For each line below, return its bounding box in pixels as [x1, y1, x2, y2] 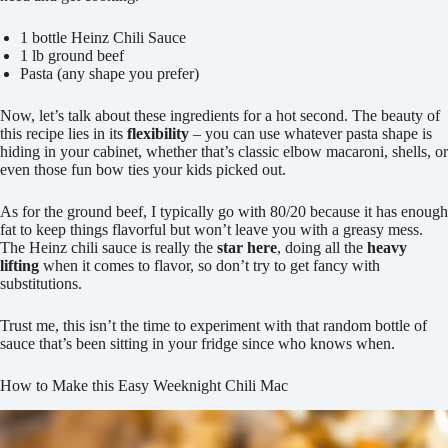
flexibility [127, 124, 189, 142]
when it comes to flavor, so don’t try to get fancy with [39, 256, 380, 274]
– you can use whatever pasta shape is [189, 124, 432, 142]
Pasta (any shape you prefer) [20, 64, 199, 82]
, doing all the [277, 238, 367, 256]
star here [217, 238, 277, 256]
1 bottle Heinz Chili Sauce [20, 28, 186, 46]
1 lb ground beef [20, 46, 124, 64]
